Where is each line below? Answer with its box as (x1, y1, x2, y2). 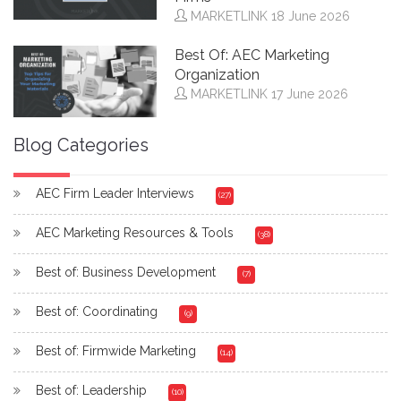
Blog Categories (13, 134, 149, 156)
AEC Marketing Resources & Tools (36, 226, 234, 240)
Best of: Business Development (36, 265, 216, 279)
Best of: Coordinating (36, 304, 158, 319)
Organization (175, 66, 260, 83)
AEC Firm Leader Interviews (36, 186, 194, 200)
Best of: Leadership (36, 383, 147, 397)
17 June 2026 (271, 87, 348, 101)
